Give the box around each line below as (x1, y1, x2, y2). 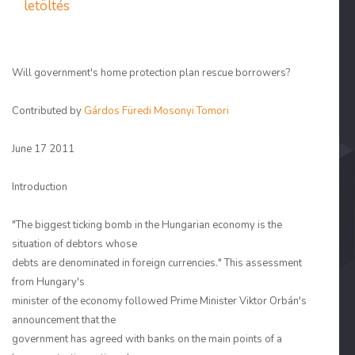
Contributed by (12, 104, 84, 118)
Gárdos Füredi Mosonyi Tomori (84, 104, 229, 118)
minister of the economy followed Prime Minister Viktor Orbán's (12, 294, 307, 308)
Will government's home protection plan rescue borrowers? (12, 66, 290, 80)
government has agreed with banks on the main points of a (12, 332, 282, 346)
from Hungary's (12, 275, 85, 289)
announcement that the (12, 313, 116, 327)
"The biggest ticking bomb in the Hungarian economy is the (12, 218, 282, 232)
